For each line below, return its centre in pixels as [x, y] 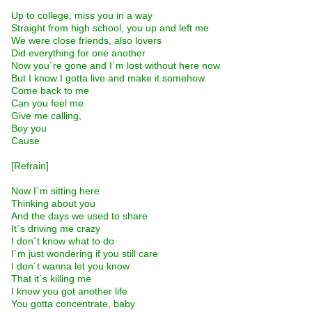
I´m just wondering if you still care [85, 254]
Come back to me [50, 91]
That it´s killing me [51, 279]
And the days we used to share [79, 216]
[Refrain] [30, 166]
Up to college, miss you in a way [82, 16]
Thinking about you [53, 204]
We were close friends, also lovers [86, 41]
